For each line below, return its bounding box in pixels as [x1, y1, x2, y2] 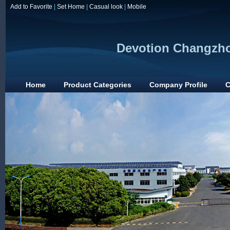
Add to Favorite [10, 3, 52, 10]
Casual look [89, 3, 123, 10]
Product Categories [64, 81, 131, 89]
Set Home [57, 3, 85, 10]
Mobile [127, 3, 146, 10]
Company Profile [149, 81, 207, 89]
